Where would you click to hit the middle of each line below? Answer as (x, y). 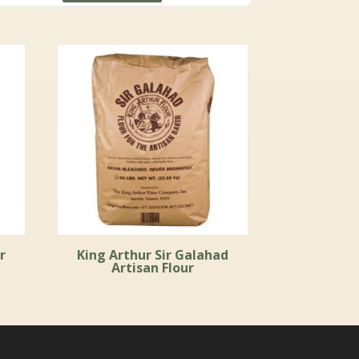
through (184, 15)
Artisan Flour (153, 268)
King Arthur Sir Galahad (153, 255)
